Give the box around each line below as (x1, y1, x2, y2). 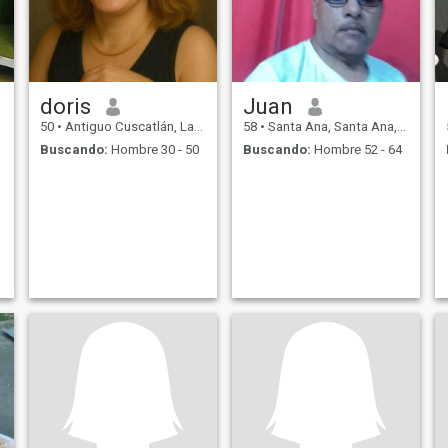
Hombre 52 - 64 (310, 141, 402, 157)
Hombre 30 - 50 (107, 141, 199, 157)
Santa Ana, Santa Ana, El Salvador (264, 119, 397, 135)
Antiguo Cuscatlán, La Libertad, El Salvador (61, 119, 194, 135)
